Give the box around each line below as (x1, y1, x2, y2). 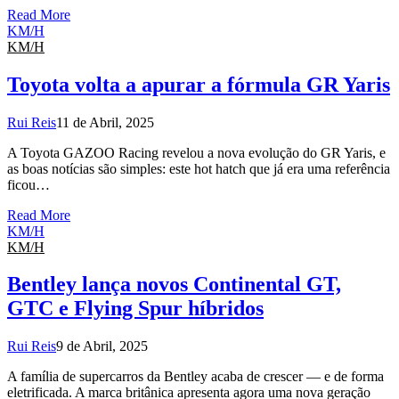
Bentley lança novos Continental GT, (7, 273, 341, 297)
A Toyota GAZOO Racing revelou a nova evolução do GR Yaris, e (7, 144, 386, 160)
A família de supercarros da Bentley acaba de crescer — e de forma (7, 369, 384, 385)
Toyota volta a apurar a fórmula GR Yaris (7, 72, 390, 96)
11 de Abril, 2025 (56, 114, 154, 130)
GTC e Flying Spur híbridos (7, 297, 264, 321)
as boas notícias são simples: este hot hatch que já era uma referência (7, 160, 390, 176)
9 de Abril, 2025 (56, 338, 148, 354)
